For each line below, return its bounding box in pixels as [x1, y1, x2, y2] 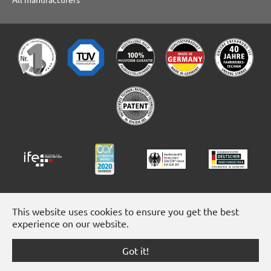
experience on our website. [12, 217, 129, 229]
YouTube [196, 252, 233, 265]
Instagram [119, 252, 162, 265]
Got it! [122, 244, 149, 256]
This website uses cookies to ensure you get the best [12, 205, 239, 217]
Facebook [41, 252, 82, 265]
